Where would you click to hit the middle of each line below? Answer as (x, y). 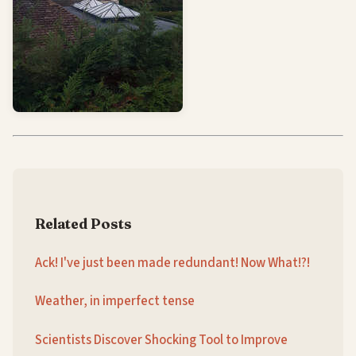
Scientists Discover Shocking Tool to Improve (161, 341)
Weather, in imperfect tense (115, 302)
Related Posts (83, 224)
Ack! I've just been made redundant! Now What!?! (172, 263)
